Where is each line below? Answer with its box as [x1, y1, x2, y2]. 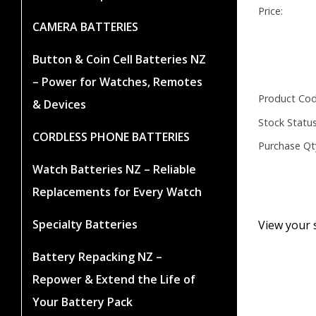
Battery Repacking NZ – [32, 248, 162, 265]
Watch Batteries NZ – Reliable [32, 161, 196, 177]
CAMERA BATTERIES [32, 18, 138, 35]
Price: [258, 4, 283, 18]
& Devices [32, 96, 86, 112]
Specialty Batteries [32, 216, 138, 232]
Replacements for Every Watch [32, 183, 202, 200]
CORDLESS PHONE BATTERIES [32, 128, 190, 145]
